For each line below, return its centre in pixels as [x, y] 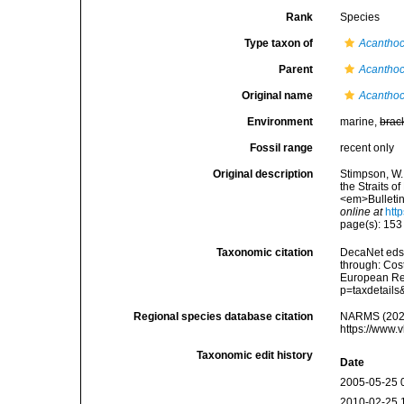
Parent [296, 69]
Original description [263, 174]
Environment [280, 122]
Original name [278, 96]
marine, [360, 122]
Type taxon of [279, 43]
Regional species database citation [224, 317]
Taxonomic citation [265, 253]
